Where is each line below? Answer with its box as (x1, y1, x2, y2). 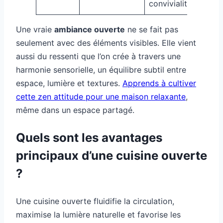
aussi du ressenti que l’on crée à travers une (16, 51, 181, 61)
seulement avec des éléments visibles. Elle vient (16, 37, 196, 48)
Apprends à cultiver (122, 78, 196, 88)
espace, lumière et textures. (16, 78, 122, 88)
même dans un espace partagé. (16, 105, 134, 115)
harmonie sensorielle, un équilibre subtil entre (16, 64, 186, 75)
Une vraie (16, 24, 54, 34)
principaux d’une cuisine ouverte (16, 148, 207, 163)
